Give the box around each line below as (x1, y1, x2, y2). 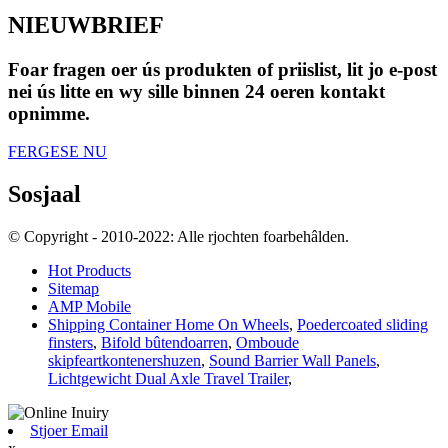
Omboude (236, 334, 299, 352)
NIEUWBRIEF (8, 11, 164, 38)
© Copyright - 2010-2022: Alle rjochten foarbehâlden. (8, 228, 349, 246)
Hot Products (48, 262, 131, 280)
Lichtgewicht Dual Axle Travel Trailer (48, 370, 288, 388)
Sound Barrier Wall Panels (209, 352, 376, 370)
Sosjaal (8, 181, 81, 208)
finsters (48, 334, 93, 352)
